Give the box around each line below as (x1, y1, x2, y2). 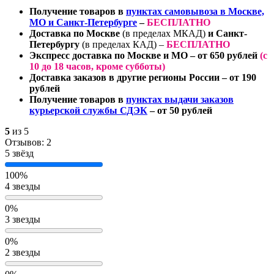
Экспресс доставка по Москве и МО (29, 50, 188, 61)
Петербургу (29, 39, 82, 50)
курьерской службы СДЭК (29, 105, 147, 116)
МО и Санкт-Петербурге (29, 17, 137, 28)
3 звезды (5, 213, 40, 224)
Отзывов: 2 (5, 136, 51, 147)
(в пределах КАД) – (82, 39, 166, 50)
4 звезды (5, 180, 40, 191)
